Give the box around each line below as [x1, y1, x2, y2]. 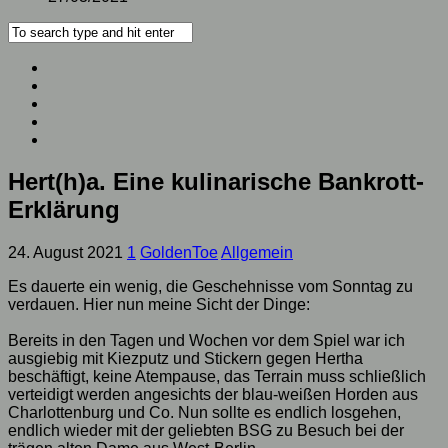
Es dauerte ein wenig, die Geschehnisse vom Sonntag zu [8, 278, 413, 296]
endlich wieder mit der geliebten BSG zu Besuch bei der [8, 422, 404, 440]
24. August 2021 [8, 244, 123, 262]
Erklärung [8, 196, 120, 224]
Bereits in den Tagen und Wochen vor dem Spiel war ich [8, 332, 405, 350]
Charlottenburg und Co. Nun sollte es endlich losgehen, [8, 404, 401, 422]
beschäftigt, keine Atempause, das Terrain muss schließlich [8, 368, 426, 386]
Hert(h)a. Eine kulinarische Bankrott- [8, 168, 424, 196]
